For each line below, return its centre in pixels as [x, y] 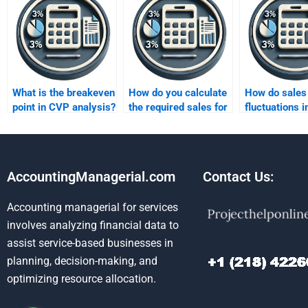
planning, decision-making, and [82, 261]
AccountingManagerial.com [91, 177]
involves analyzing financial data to [93, 225]
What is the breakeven [64, 93]
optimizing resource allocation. [81, 279]
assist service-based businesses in [90, 243]
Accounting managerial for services [92, 207]
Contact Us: [238, 177]
